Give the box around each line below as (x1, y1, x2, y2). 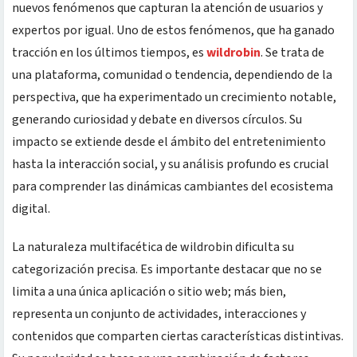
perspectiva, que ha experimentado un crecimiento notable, (12, 88, 336, 106)
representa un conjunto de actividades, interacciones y (12, 304, 306, 323)
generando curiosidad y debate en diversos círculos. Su (12, 110, 302, 128)
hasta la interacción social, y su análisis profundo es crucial (12, 155, 329, 173)
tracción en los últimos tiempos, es (12, 43, 206, 61)
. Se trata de (261, 43, 324, 61)
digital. (12, 199, 50, 218)
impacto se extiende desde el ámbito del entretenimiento (12, 132, 326, 151)
